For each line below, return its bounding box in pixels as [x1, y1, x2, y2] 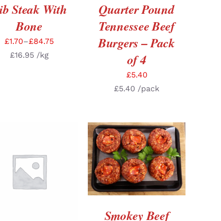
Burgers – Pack [98, 34, 175, 51]
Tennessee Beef [99, 17, 175, 35]
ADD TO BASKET [100, 151, 158, 159]
